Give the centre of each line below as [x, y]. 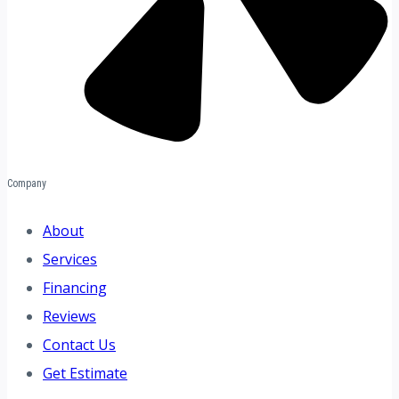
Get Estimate [85, 373]
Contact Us [79, 344]
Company [27, 183]
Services [70, 259]
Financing [75, 287]
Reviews [69, 316]
